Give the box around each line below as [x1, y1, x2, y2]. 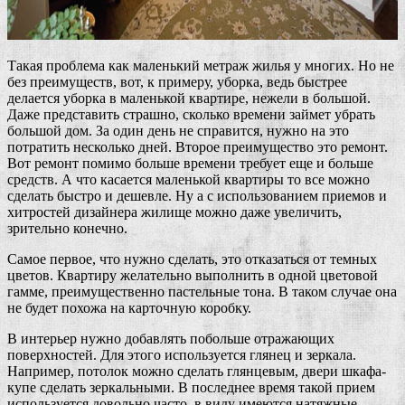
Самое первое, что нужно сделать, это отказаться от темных [7, 250, 377, 267]
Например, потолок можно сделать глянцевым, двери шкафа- [7, 363, 386, 379]
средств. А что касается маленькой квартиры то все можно [7, 171, 370, 187]
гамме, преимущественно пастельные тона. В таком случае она [7, 283, 397, 299]
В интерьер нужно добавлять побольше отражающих [7, 330, 334, 346]
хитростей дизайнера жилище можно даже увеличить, [7, 203, 342, 220]
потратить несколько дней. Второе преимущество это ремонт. [7, 138, 388, 155]
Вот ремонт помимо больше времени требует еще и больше [7, 155, 373, 171]
